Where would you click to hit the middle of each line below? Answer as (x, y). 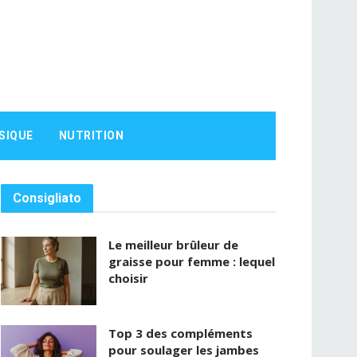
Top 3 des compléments (180, 333)
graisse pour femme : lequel (192, 261)
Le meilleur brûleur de (173, 245)
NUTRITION (91, 135)
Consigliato (47, 198)
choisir (128, 278)
